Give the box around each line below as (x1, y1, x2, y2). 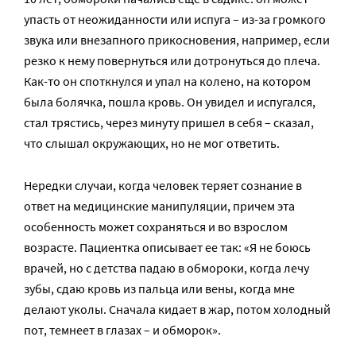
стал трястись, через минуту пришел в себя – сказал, (24, 114, 314, 131)
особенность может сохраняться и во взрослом (24, 219, 288, 235)
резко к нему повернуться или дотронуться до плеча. (24, 52, 320, 69)
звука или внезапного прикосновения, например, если (24, 32, 330, 48)
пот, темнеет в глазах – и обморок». (24, 322, 221, 339)
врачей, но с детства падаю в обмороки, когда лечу (24, 260, 309, 277)
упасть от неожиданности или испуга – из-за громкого (24, 11, 326, 28)
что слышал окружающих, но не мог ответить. (24, 135, 280, 152)
